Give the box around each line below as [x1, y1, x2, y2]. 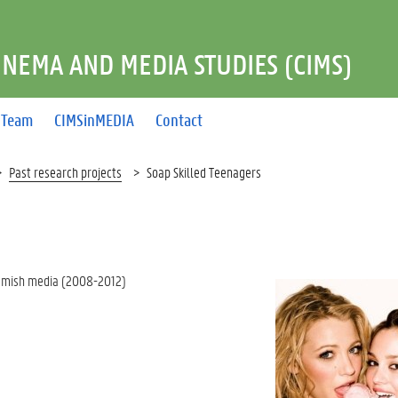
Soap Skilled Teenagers [147, 163, 261, 181]
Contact [155, 108, 203, 131]
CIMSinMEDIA [54, 108, 135, 131]
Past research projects [9, 163, 122, 181]
